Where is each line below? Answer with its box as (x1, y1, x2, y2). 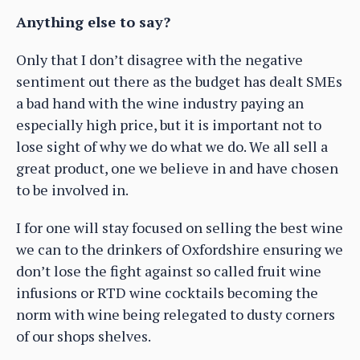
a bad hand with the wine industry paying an (16, 93, 304, 113)
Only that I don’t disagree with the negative (16, 50, 303, 70)
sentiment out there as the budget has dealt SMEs (16, 72, 342, 92)
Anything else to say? (16, 12, 170, 32)
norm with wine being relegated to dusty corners (16, 305, 335, 325)
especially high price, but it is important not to (16, 115, 321, 135)
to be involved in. (16, 180, 129, 200)
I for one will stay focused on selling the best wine (16, 218, 343, 238)
